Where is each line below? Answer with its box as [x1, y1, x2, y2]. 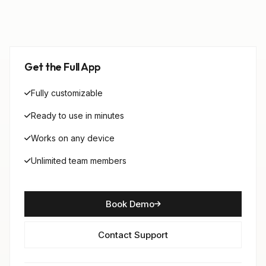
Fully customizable [31, 88, 103, 98]
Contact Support [98, 229, 168, 240]
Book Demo [105, 198, 154, 210]
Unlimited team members [31, 156, 126, 166]
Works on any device [31, 133, 115, 143]
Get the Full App [24, 60, 101, 74]
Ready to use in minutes [31, 110, 124, 121]
